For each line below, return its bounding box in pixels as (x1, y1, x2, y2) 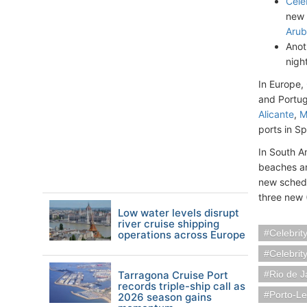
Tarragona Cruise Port (118, 269, 228, 282)
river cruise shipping (118, 217, 219, 230)
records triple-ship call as (118, 280, 245, 293)
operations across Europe (118, 228, 245, 241)
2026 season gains (118, 291, 212, 304)
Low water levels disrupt (118, 206, 239, 219)
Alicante (258, 108, 294, 121)
